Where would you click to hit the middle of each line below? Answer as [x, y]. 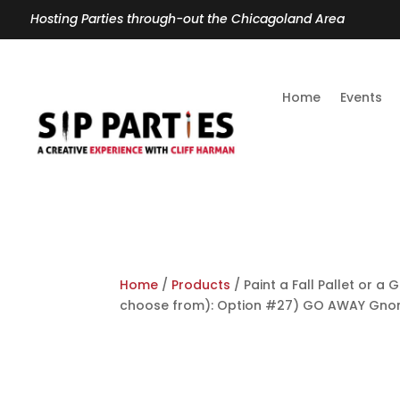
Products [201, 284]
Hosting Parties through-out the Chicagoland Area [187, 19]
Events [362, 97]
